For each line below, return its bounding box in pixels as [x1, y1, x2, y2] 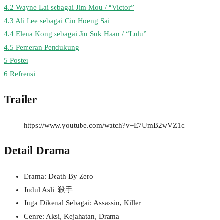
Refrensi [10, 70, 35, 78]
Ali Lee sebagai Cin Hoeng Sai [15, 17, 110, 25]
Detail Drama [4, 144, 70, 157]
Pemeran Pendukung [16, 43, 79, 52]
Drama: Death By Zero [24, 172, 93, 180]
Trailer [4, 93, 37, 106]
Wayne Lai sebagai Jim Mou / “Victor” [16, 3, 134, 12]
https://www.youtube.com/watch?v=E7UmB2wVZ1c [24, 121, 185, 129]
